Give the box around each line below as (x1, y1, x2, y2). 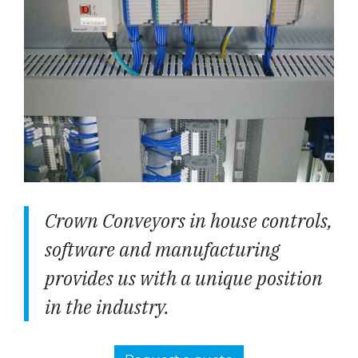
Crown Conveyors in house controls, (45, 208, 332, 234)
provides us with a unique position (45, 265, 323, 292)
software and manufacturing (45, 237, 280, 263)
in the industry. (45, 294, 169, 320)
